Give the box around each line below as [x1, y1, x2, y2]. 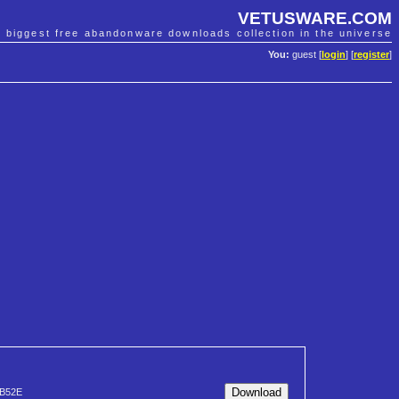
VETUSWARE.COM [238, 8, 392, 28]
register [354, 49, 389, 61]
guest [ [289, 49, 322, 61]
